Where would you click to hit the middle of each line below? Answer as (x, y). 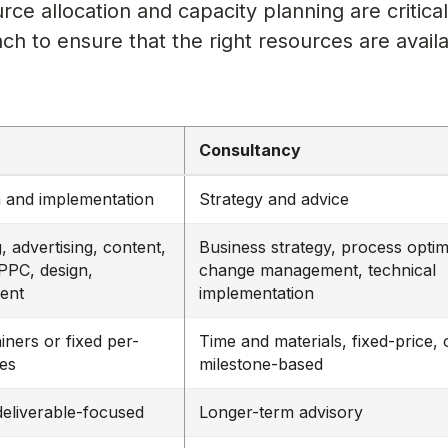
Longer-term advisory (281, 411)
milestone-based (261, 363)
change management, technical (318, 269)
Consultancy (250, 149)
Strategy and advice (274, 198)
